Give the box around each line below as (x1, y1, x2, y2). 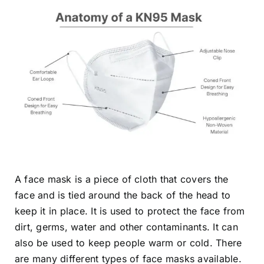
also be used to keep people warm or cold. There (15, 237, 242, 249)
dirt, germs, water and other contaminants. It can (15, 221, 238, 233)
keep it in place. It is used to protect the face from (15, 205, 245, 217)
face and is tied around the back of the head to (15, 189, 231, 202)
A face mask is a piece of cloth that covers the (15, 173, 229, 186)
